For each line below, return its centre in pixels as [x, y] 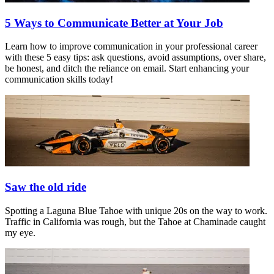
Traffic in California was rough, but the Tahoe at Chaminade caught [135, 221]
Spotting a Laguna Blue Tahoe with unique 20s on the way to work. [136, 210]
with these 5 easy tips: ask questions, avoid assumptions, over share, [135, 57]
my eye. [20, 232]
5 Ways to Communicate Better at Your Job [114, 23]
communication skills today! [59, 80]
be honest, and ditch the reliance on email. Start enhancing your [127, 68]
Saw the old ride [46, 187]
